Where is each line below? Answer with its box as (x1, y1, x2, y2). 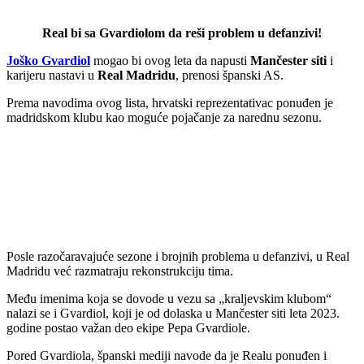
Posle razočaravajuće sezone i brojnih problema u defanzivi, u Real (6, 249, 349, 264)
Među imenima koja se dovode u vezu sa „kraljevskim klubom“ (6, 292, 331, 306)
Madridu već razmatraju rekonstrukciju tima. (6, 264, 233, 279)
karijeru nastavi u (6, 67, 97, 82)
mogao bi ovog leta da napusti (90, 53, 250, 67)
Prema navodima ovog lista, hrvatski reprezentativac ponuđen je (6, 95, 333, 110)
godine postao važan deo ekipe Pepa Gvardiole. (6, 321, 250, 336)
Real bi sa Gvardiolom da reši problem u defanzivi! (42, 25, 322, 40)
